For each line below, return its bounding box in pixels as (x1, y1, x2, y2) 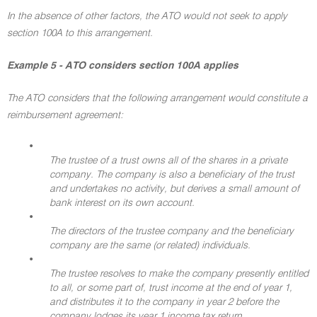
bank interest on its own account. (50, 198, 195, 208)
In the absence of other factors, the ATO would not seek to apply (7, 11, 287, 21)
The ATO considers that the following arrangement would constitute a (7, 93, 308, 103)
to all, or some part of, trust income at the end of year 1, (50, 283, 292, 293)
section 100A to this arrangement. (7, 28, 153, 38)
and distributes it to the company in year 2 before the (50, 297, 279, 307)
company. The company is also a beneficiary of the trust (50, 170, 294, 180)
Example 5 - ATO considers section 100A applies (7, 61, 238, 71)
